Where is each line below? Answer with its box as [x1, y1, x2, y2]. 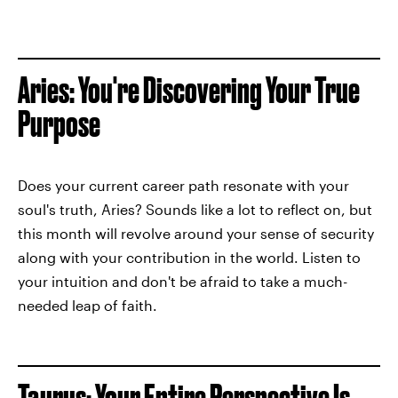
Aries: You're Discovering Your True [18, 69, 360, 110]
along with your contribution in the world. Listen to [18, 248, 361, 266]
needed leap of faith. [18, 296, 157, 314]
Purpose [18, 103, 100, 144]
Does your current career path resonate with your [18, 176, 349, 194]
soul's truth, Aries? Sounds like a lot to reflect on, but [18, 200, 372, 218]
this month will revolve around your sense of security [18, 224, 374, 242]
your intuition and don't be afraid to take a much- [18, 272, 347, 290]
